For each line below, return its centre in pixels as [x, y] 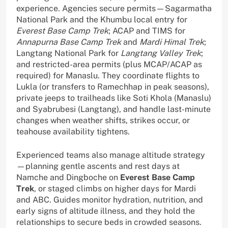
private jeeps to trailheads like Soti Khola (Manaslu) [114, 98]
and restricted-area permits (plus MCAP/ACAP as [109, 65]
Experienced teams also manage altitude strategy [111, 155]
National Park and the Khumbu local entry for [102, 20]
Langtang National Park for [68, 53]
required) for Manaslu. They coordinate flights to [108, 76]
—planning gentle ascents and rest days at [98, 166]
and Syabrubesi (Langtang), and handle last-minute [113, 109]
